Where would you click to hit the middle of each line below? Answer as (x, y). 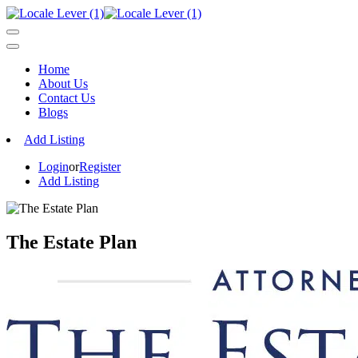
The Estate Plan (72, 242)
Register (100, 167)
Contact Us (67, 98)
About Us (63, 84)
